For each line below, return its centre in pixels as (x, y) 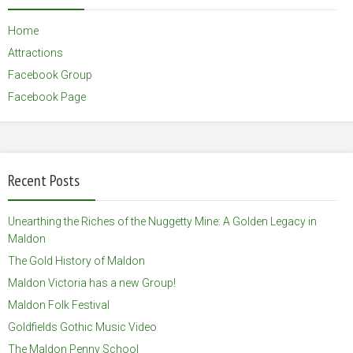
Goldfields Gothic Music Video (82, 327)
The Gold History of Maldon (76, 261)
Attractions (35, 53)
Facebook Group (50, 75)
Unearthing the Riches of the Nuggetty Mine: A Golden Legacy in (162, 222)
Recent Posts (44, 181)
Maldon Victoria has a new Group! (92, 283)
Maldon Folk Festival (59, 305)
